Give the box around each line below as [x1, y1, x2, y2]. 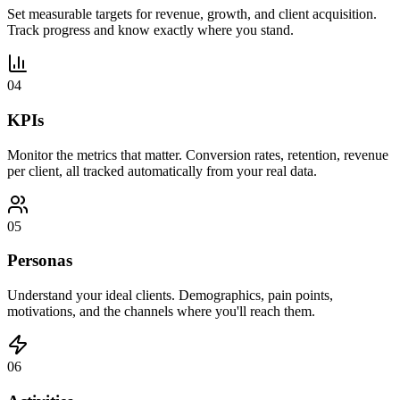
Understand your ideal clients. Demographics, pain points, [7, 287, 333, 303]
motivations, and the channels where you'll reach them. [7, 303, 315, 319]
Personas [7, 251, 72, 271]
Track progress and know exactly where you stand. [7, 22, 294, 38]
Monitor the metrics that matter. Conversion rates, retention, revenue [7, 146, 388, 162]
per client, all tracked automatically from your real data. [7, 162, 317, 179]
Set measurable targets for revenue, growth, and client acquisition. [7, 6, 377, 22]
